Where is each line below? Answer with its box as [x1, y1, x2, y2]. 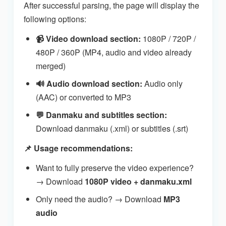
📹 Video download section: [36, 32, 141, 44]
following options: [24, 13, 86, 25]
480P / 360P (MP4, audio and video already [36, 46, 192, 58]
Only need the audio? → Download [36, 193, 163, 205]
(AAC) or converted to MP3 [36, 91, 131, 103]
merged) [36, 60, 66, 72]
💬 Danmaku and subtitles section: [36, 108, 167, 121]
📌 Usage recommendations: [24, 142, 133, 154]
